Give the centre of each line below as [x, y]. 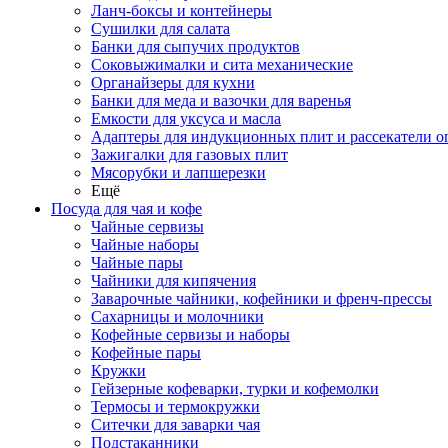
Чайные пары [137, 262]
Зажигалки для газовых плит [189, 154]
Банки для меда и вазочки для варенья [221, 100]
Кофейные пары [146, 352]
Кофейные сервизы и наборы [190, 334]
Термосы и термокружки [175, 406]
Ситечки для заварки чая [175, 424]
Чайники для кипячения [173, 280]
